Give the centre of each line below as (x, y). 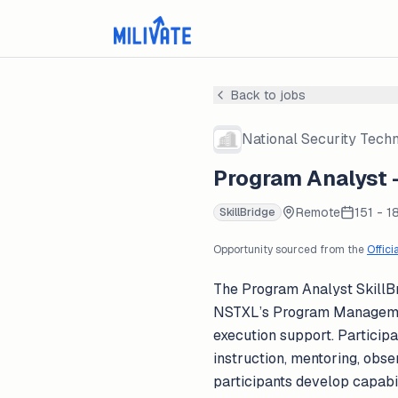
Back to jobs (268, 95)
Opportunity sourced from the (289, 250)
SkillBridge (247, 212)
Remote (318, 212)
